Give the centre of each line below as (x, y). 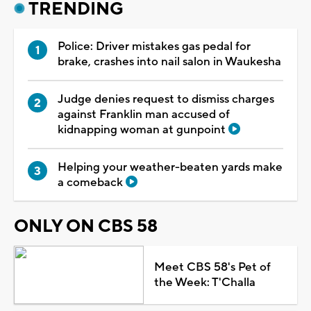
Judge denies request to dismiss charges (166, 99)
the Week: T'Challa (204, 282)
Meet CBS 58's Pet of (212, 267)
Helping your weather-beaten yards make (170, 167)
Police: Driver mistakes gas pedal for (154, 46)
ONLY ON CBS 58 (86, 226)
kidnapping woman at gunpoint (143, 129)
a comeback (92, 182)
